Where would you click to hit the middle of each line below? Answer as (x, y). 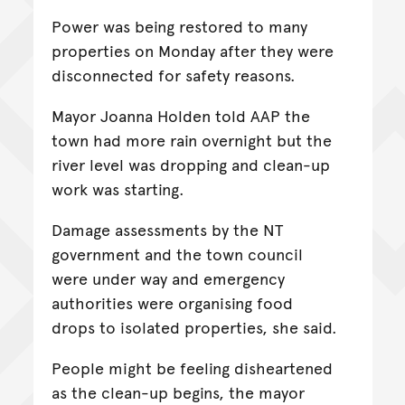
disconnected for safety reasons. (173, 74)
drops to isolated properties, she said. (194, 326)
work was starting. (118, 188)
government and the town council (177, 253)
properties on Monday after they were (192, 50)
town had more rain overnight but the (191, 139)
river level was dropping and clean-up (190, 164)
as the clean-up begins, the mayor (178, 391)
